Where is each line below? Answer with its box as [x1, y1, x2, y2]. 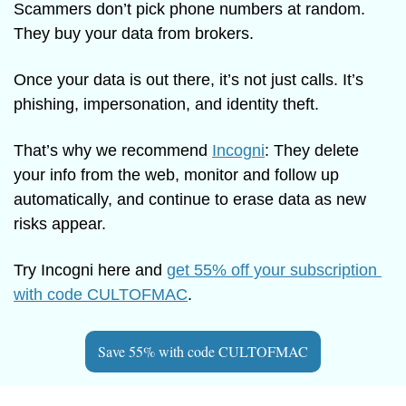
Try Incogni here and [14, 260, 167, 279]
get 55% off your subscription [167, 260, 377, 279]
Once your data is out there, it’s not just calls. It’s [14, 70, 363, 89]
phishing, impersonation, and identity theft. [14, 94, 319, 113]
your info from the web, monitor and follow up [14, 165, 339, 184]
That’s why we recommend [14, 140, 212, 159]
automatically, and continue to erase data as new [14, 189, 366, 208]
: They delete [265, 140, 359, 159]
